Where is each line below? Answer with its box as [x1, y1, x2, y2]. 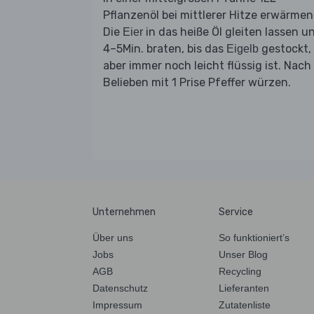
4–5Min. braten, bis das [103, 41, 226, 55]
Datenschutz [93, 282, 148, 294]
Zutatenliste [219, 299, 271, 310]
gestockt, [259, 41, 311, 55]
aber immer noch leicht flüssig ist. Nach [103, 58, 311, 72]
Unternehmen [93, 205, 156, 218]
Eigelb [226, 42, 259, 55]
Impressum [93, 299, 142, 310]
